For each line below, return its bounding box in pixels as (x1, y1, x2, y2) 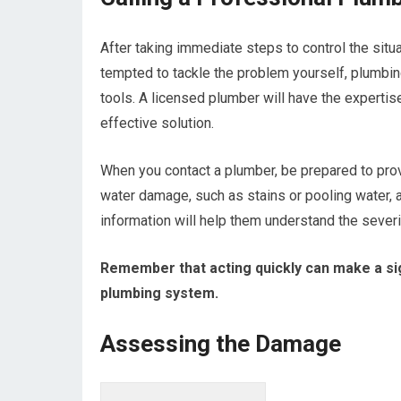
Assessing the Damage (100, 330, 341, 357)
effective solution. (100, 115, 214, 132)
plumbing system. (100, 285, 218, 302)
